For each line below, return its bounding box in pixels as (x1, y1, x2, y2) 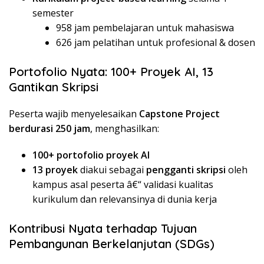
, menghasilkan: (90, 121, 159, 135)
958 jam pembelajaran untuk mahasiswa (56, 21, 234, 34)
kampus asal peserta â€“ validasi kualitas (32, 177, 213, 191)
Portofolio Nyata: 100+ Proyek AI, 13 (9, 64, 213, 79)
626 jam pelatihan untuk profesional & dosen (56, 35, 255, 49)
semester (32, 6, 74, 19)
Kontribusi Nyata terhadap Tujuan (9, 220, 197, 236)
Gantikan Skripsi (9, 79, 98, 94)
